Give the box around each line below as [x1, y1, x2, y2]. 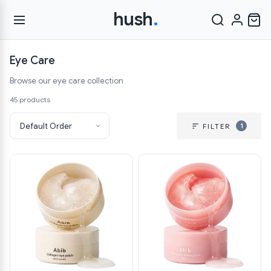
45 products [10, 95, 50, 104]
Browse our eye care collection [10, 76, 123, 86]
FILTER [203, 122, 230, 131]
